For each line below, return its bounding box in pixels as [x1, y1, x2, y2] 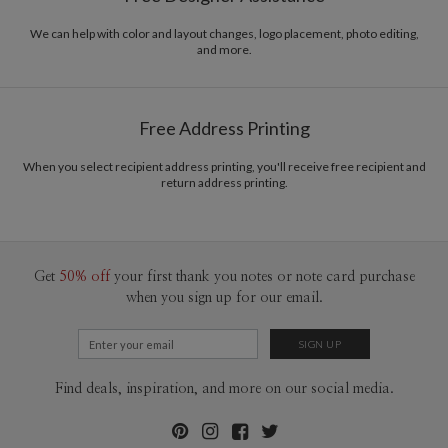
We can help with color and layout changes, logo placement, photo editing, [29, 25, 419, 41]
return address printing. [160, 174, 288, 190]
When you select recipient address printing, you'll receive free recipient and [22, 158, 426, 174]
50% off [58, 269, 110, 284]
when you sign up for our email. [125, 290, 323, 305]
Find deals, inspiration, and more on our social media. [54, 381, 394, 396]
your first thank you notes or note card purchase [113, 269, 415, 284]
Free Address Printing [138, 116, 310, 139]
